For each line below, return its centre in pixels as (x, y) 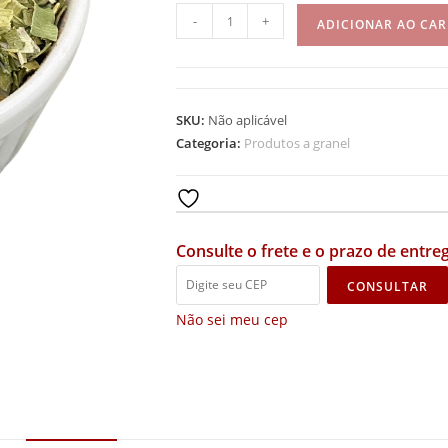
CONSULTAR (387, 286)
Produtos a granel (297, 143)
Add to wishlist (252, 198)
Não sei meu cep (232, 319)
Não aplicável (247, 120)
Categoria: (210, 143)
